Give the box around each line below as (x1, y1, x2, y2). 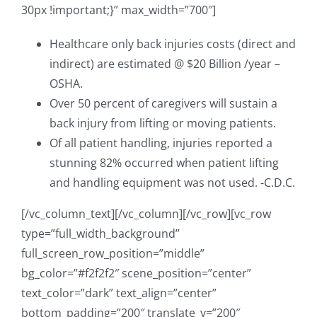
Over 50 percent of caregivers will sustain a (50, 95, 277, 111)
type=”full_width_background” (21, 225, 180, 241)
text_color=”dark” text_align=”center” (21, 284, 217, 301)
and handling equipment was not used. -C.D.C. (50, 174, 295, 190)
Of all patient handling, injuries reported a (50, 134, 272, 151)
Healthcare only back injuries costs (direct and (50, 35, 296, 52)
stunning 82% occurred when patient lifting (50, 154, 279, 171)
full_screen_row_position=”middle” (21, 245, 204, 261)
